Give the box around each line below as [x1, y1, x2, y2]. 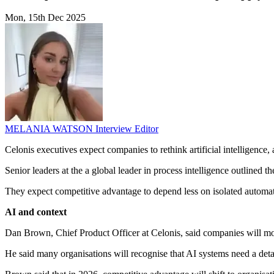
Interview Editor [95, 124, 158, 135]
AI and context [5, 207, 67, 218]
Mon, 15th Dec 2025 [5, 12, 86, 23]
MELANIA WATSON [5, 124, 95, 135]
